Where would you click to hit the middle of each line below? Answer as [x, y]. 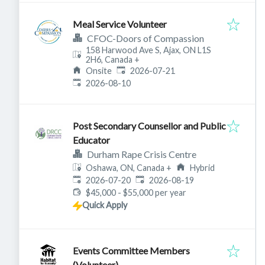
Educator [91, 140]
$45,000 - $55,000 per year [136, 193]
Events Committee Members [131, 251]
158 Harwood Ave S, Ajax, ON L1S [149, 50]
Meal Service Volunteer [120, 24]
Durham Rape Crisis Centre [142, 154]
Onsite [99, 71]
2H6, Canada [109, 60]
